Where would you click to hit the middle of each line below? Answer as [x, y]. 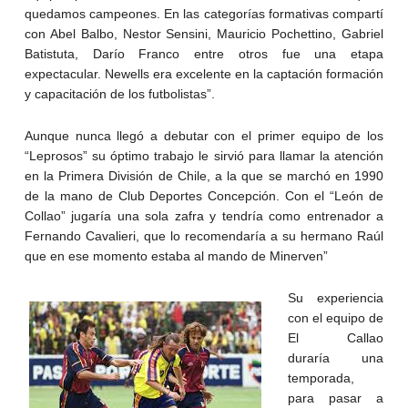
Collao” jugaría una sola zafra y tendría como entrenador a [204, 216]
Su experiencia [336, 298]
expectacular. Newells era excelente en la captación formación [204, 74]
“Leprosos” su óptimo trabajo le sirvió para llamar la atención [204, 156]
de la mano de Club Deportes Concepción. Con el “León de [204, 196]
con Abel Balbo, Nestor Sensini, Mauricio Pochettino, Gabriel [204, 34]
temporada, [321, 378]
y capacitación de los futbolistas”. [119, 94]
